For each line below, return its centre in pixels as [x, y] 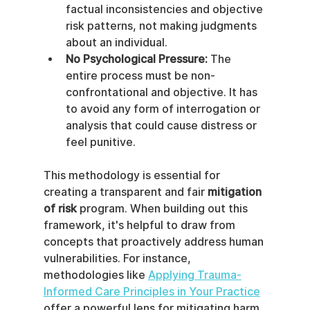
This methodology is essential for [133, 175]
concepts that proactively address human [155, 241]
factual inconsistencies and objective [165, 9]
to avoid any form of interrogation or [164, 109]
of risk [60, 208]
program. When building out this [163, 208]
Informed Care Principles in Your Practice [152, 291]
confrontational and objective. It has [163, 92]
